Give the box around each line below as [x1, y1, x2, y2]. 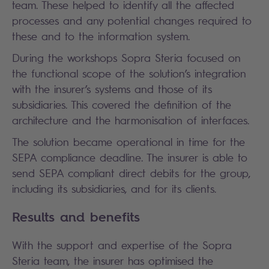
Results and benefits [12, 208, 140, 226]
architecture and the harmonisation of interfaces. [12, 113, 249, 127]
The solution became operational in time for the [12, 135, 245, 148]
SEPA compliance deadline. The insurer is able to [12, 151, 247, 164]
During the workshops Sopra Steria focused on [12, 51, 241, 64]
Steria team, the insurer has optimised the [12, 254, 213, 267]
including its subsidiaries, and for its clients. [12, 182, 216, 195]
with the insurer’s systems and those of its [12, 82, 212, 95]
